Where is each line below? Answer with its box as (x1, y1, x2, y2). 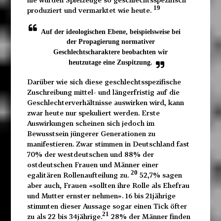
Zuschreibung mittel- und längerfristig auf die (27, 88, 180, 97)
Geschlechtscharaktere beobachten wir (53, 48, 168, 56)
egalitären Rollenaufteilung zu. (27, 171, 131, 180)
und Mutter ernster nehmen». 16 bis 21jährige (27, 191, 176, 200)
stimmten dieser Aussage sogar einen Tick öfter (27, 202, 187, 211)
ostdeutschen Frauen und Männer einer (27, 160, 158, 169)
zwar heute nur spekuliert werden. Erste (27, 109, 160, 117)
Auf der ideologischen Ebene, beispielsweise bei (40, 27, 181, 36)
